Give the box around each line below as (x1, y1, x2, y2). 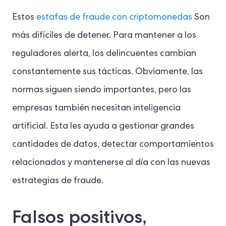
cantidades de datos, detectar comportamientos (12, 140, 214, 150)
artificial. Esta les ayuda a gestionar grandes (12, 122, 194, 132)
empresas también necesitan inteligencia (12, 104, 181, 114)
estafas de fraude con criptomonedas (36, 13, 192, 23)
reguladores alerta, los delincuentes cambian (12, 49, 196, 59)
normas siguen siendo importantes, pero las (12, 86, 191, 95)
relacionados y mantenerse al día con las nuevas (12, 158, 210, 168)
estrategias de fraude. (12, 177, 103, 186)
